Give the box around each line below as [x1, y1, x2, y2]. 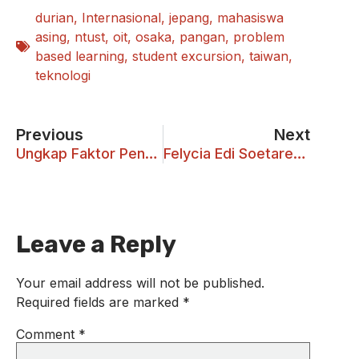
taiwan [249, 48, 288, 65]
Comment [16, 326, 79, 343]
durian [35, 10, 74, 26]
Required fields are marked [16, 294, 183, 311]
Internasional [82, 10, 161, 26]
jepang [169, 10, 209, 26]
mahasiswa [217, 10, 284, 26]
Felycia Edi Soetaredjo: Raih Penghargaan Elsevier [293, 145, 307, 163]
